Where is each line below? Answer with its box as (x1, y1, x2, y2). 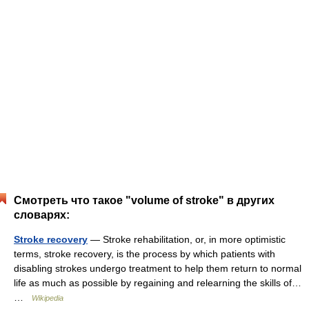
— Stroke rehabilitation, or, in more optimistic (88, 234, 286, 245)
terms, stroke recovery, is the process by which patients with (14, 248, 275, 259)
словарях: (14, 209, 70, 221)
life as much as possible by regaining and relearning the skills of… (14, 277, 301, 288)
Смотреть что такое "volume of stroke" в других (14, 195, 275, 206)
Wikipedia (32, 294, 63, 302)
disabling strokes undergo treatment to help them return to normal (14, 263, 301, 274)
